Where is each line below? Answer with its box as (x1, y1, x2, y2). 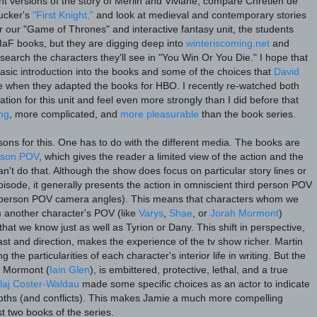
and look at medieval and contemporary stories (93, 9, 306, 21)
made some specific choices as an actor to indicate (79, 278, 310, 289)
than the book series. (199, 108, 296, 120)
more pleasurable (120, 108, 199, 120)
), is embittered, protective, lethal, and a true (90, 264, 288, 275)
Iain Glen (50, 264, 90, 275)
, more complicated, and (9, 108, 120, 120)
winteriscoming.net (186, 38, 270, 49)
